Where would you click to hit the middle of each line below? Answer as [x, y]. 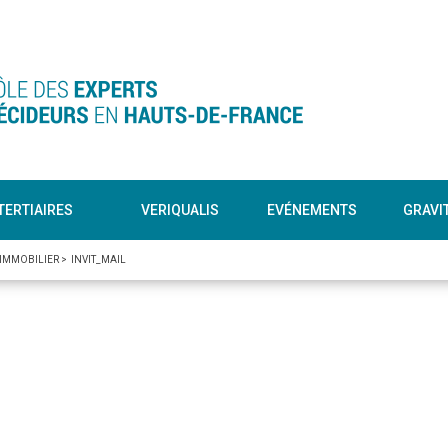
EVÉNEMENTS [312, 209]
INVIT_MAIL [98, 259]
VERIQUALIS [179, 209]
